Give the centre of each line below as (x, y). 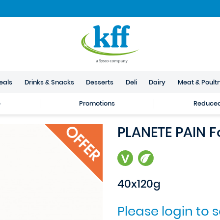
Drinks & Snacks (49, 82)
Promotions (97, 103)
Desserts (100, 82)
